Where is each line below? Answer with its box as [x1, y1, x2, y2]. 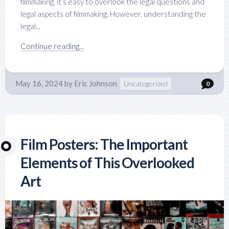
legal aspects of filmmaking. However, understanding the [20, 9, 206, 18]
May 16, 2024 [15, 78, 63, 88]
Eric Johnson [74, 78, 117, 88]
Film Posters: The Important [20, 135, 188, 153]
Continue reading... [20, 41, 84, 51]
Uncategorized [124, 79, 168, 88]
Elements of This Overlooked [20, 153, 194, 171]
